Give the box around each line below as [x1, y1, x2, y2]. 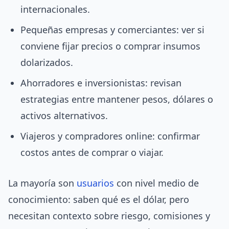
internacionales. [20, 3, 90, 16]
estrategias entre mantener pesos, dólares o [20, 93, 213, 106]
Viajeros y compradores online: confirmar [20, 130, 200, 143]
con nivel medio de [114, 177, 199, 190]
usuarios [77, 177, 114, 190]
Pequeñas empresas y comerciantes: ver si [20, 24, 204, 36]
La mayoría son [8, 177, 77, 190]
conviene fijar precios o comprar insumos [20, 40, 200, 53]
